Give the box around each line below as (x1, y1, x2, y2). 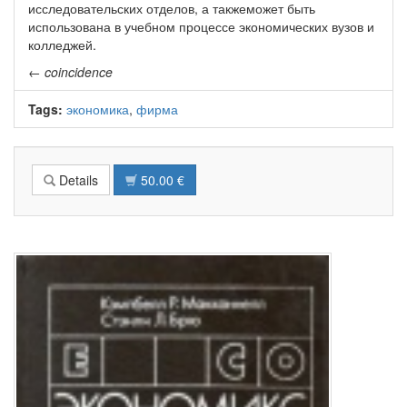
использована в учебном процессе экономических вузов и (28, 17, 374, 36)
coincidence (45, 63, 113, 82)
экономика (66, 100, 129, 119)
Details (55, 171, 98, 190)
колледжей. (28, 35, 96, 55)
